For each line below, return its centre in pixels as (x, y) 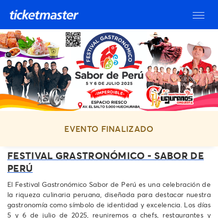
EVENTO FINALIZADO (109, 129)
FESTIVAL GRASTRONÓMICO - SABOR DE (106, 155)
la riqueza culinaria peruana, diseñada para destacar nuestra (109, 194)
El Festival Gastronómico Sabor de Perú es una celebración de (109, 184)
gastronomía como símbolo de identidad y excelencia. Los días (109, 204)
